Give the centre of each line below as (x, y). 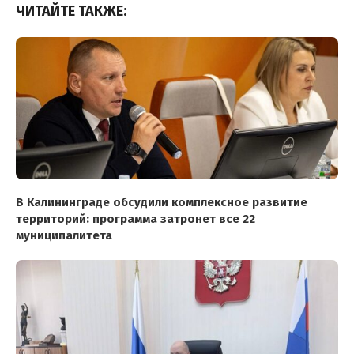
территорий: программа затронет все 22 (136, 219)
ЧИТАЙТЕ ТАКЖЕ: (71, 11)
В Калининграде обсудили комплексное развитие (162, 203)
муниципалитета (64, 236)
